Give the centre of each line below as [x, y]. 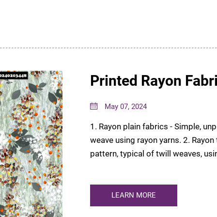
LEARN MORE [134, 195]
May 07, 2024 [125, 107]
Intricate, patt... [117, 167]
